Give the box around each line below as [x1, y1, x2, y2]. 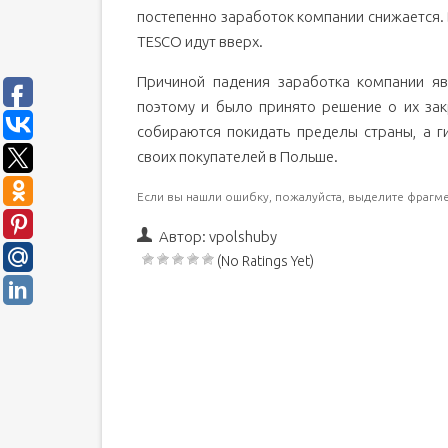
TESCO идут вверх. [137, 33, 263, 51]
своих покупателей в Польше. [137, 148, 338, 166]
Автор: [159, 228, 209, 246]
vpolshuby [209, 228, 277, 246]
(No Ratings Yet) [217, 253, 314, 270]
